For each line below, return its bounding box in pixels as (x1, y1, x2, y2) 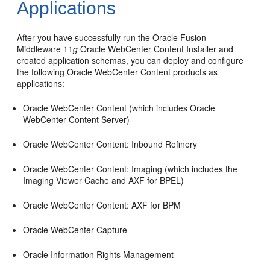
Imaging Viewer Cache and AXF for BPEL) (23, 174, 184, 186)
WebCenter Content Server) (23, 113, 130, 125)
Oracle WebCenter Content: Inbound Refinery (23, 137, 198, 150)
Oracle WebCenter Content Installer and (78, 42, 234, 55)
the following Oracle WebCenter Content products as (17, 65, 218, 78)
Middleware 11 (17, 42, 74, 55)
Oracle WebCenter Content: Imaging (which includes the (23, 162, 238, 175)
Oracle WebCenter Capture (23, 223, 128, 236)
